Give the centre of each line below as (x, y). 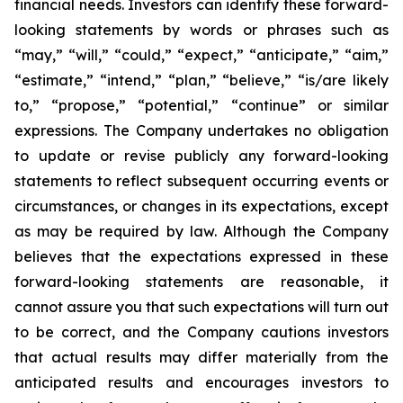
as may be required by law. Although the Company (201, 231)
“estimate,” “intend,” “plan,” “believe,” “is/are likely (201, 80)
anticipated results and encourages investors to (201, 382)
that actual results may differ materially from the (201, 357)
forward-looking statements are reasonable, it (201, 282)
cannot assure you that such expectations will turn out (201, 307)
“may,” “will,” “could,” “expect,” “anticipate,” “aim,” (201, 55)
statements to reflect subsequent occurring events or (201, 181)
